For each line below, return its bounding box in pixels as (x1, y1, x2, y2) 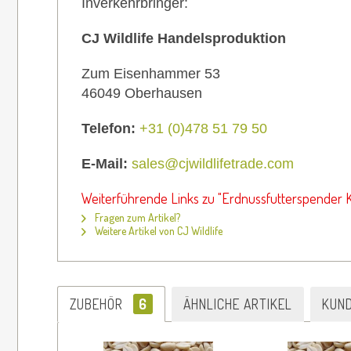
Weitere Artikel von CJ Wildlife (92, 223, 223, 237)
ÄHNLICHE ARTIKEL (183, 295, 292, 313)
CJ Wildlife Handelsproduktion (81, 30, 286, 46)
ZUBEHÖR (70, 295, 127, 313)
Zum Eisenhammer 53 (81, 65, 220, 81)
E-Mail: (81, 155, 132, 172)
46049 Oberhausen (81, 85, 202, 101)
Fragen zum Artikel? (92, 210, 180, 224)
